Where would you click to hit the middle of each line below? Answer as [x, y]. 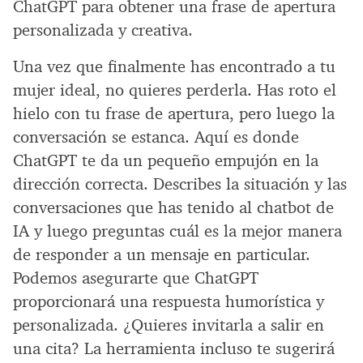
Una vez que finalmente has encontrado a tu [174, 67]
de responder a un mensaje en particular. [162, 255]
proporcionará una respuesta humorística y [169, 302]
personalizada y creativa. [103, 30]
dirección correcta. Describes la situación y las [180, 184]
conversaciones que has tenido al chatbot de [173, 208]
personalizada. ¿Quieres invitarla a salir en [169, 325]
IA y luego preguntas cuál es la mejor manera [177, 231]
